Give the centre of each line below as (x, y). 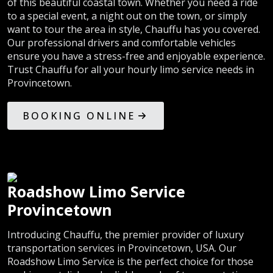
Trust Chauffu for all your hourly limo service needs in (131, 70)
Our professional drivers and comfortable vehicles (122, 43)
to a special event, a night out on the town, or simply (127, 16)
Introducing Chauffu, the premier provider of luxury (126, 235)
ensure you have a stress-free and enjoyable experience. (136, 56)
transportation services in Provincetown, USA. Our (122, 248)
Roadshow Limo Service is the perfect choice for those (130, 262)
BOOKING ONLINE (79, 116)
